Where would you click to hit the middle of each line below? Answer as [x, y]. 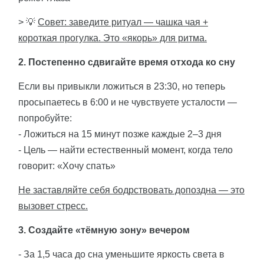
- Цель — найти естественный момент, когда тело [126, 150]
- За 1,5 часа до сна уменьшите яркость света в [121, 255]
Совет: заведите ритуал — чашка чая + [123, 22]
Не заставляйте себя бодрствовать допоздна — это [131, 190]
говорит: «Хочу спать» [67, 166]
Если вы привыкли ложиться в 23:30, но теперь [122, 87]
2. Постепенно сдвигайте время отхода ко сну [127, 62]
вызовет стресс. [53, 206]
